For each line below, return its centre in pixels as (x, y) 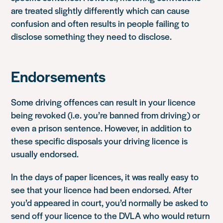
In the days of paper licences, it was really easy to (105, 176)
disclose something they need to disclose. (92, 36)
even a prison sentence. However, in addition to (102, 127)
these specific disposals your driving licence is (100, 140)
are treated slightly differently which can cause (101, 10)
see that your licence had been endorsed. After (102, 189)
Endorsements (58, 76)
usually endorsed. (45, 153)
